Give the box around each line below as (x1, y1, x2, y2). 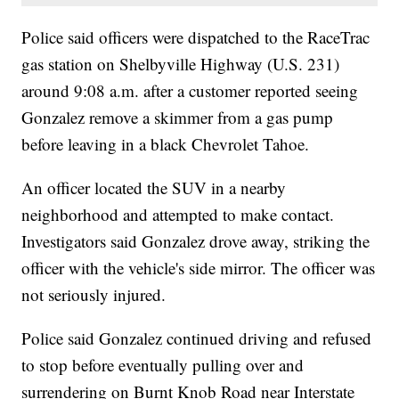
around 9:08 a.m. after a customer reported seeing (21, 79, 359, 102)
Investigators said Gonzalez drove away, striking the (21, 230, 370, 253)
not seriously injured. (21, 283, 167, 306)
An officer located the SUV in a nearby (21, 176, 287, 199)
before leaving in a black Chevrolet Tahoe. (21, 133, 310, 156)
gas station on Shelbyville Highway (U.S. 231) (21, 53, 340, 76)
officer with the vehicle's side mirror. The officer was (21, 256, 376, 280)
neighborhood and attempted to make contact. (21, 203, 335, 226)
